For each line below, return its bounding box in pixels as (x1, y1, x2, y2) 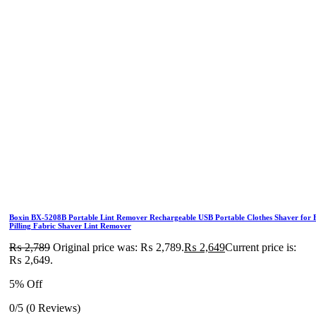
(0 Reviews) (26, 302, 80, 314)
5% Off (9, 278, 42, 290)
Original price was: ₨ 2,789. (53, 241, 184, 253)
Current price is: (225, 241, 296, 253)
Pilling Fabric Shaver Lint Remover (9, 221, 131, 230)
